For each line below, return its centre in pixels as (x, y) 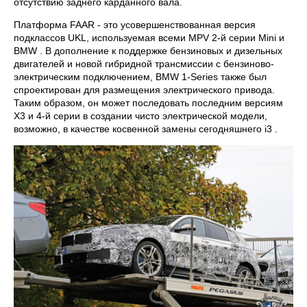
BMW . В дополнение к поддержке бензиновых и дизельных (148, 51)
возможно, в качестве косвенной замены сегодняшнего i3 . (146, 129)
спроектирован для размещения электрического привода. (144, 90)
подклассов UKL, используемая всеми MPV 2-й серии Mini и (149, 38)
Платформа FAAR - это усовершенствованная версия (135, 25)
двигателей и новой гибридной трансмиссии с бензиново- (144, 64)
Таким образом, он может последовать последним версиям (148, 103)
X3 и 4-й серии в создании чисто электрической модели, (140, 116)
